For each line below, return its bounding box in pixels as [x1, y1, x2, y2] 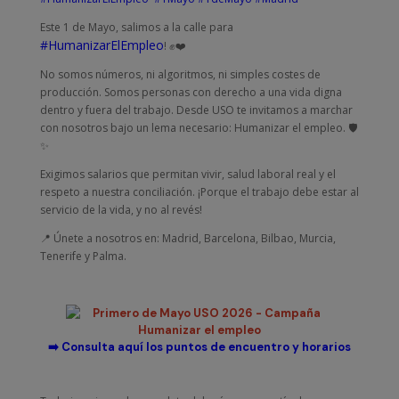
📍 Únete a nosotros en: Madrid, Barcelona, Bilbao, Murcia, [39, 230, 336, 246]
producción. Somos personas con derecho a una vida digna [39, 84, 342, 100]
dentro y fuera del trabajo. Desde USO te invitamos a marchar [39, 102, 353, 118]
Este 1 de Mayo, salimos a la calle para [39, 19, 233, 35]
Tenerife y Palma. [39, 248, 126, 264]
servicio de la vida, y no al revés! [39, 201, 202, 217]
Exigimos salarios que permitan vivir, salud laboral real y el [39, 166, 336, 182]
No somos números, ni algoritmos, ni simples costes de [39, 66, 321, 82]
